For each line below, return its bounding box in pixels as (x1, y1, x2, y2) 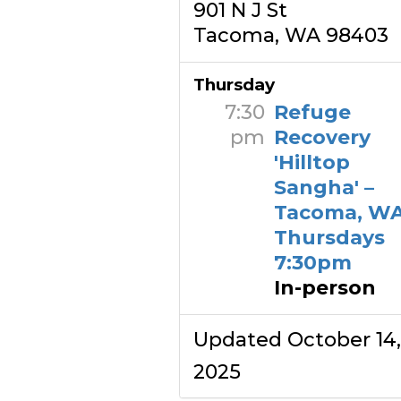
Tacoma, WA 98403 (192, 23, 388, 47)
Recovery (273, 125, 371, 149)
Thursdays (273, 226, 385, 250)
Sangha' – (273, 175, 374, 200)
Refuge (273, 100, 351, 124)
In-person (273, 276, 376, 300)
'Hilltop (273, 150, 350, 175)
